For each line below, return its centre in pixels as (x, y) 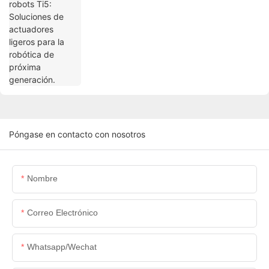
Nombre (42, 179)
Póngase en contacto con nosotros (77, 134)
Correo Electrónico (62, 213)
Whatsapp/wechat (62, 247)
